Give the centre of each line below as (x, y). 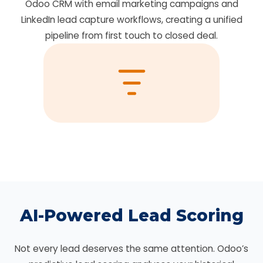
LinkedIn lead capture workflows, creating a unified (131, 20)
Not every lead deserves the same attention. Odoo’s (131, 249)
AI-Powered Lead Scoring (131, 215)
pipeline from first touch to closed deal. (131, 36)
